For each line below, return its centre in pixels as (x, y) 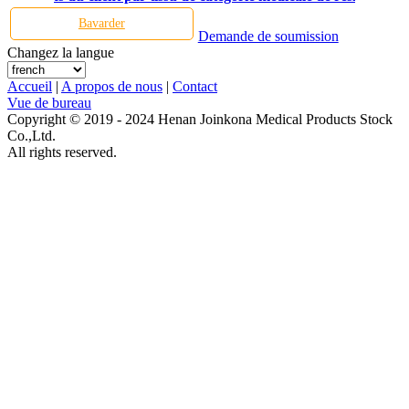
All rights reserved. (62, 152)
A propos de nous (112, 86)
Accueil (30, 86)
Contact (195, 86)
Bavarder (101, 23)
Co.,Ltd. (31, 135)
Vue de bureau (49, 102)
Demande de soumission (268, 36)
